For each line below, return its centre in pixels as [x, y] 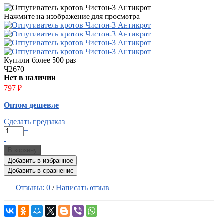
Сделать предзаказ [34, 121]
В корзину [22, 150]
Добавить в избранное [40, 160]
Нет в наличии [30, 77]
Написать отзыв [82, 187]
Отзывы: [31, 187]
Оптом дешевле [31, 105]
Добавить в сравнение [41, 170]
